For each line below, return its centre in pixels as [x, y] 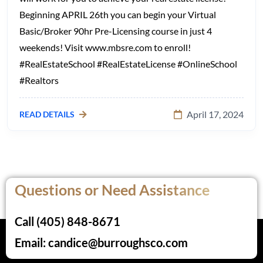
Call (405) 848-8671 [68, 221]
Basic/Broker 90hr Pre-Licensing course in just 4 [116, 31]
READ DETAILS [48, 114]
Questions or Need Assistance [112, 189]
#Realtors [39, 80]
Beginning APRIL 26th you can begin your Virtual [118, 14]
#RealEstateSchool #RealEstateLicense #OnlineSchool [128, 63]
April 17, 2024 [215, 114]
